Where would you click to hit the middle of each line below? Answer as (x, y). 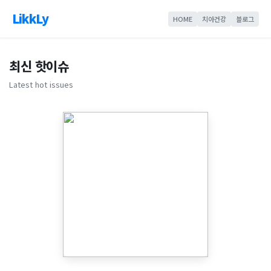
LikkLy (31, 18)
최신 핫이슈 (39, 66)
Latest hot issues (41, 84)
